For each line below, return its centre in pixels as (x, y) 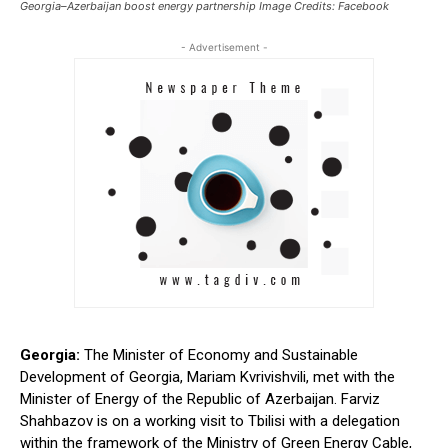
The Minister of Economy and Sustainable (219, 355)
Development (65, 377)
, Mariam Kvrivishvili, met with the (287, 377)
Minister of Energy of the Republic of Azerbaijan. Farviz (200, 399)
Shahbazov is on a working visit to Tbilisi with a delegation (210, 421)
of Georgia (145, 377)
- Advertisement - (224, 47)
